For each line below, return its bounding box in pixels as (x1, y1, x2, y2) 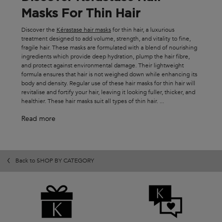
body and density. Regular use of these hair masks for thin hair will (21, 79, 195, 87)
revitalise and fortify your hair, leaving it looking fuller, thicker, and (21, 88, 195, 96)
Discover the (21, 25, 56, 34)
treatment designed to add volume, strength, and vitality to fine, (21, 34, 191, 43)
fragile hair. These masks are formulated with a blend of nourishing (21, 43, 197, 52)
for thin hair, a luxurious (111, 25, 174, 34)
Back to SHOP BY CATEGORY (15, 156, 94, 165)
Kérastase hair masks (56, 25, 111, 34)
